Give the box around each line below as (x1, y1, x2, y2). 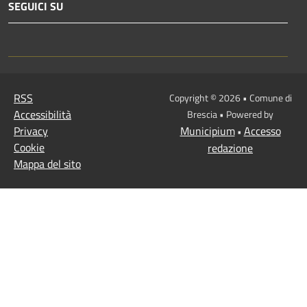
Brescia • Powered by (187, 106, 273, 121)
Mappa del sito (14, 155, 81, 172)
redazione (208, 139, 253, 156)
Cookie (14, 138, 45, 156)
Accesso (243, 122, 281, 139)
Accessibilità (14, 106, 71, 123)
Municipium (180, 122, 235, 139)
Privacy (14, 122, 48, 139)
